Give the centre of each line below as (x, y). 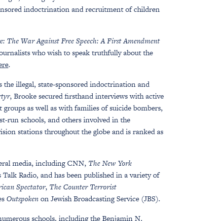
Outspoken (22, 199)
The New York (110, 163)
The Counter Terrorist (83, 187)
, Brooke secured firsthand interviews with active (87, 96)
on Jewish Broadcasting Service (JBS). (99, 199)
